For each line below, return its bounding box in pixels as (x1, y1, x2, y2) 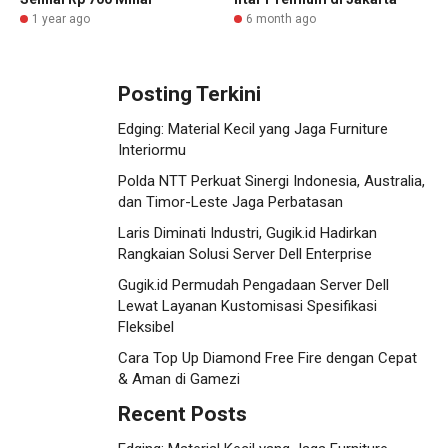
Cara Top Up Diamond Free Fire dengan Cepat (118, 349, 417, 368)
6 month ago (246, 12, 316, 27)
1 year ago (32, 12, 90, 27)
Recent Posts (118, 402, 247, 427)
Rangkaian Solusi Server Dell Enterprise (118, 245, 372, 264)
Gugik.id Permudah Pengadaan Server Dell (118, 276, 389, 295)
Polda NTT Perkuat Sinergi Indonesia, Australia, (118, 172, 425, 191)
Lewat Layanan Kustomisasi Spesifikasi (118, 297, 377, 316)
